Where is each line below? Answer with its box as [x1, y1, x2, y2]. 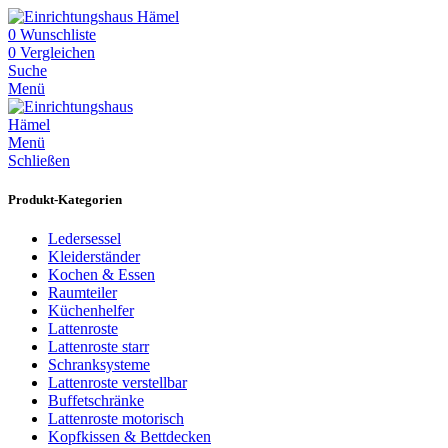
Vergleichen [20, 44, 95, 61]
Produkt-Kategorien [8, 192, 122, 208]
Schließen [8, 152, 70, 169]
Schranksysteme [48, 356, 150, 374]
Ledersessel [48, 230, 121, 248]
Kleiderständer [48, 248, 140, 266]
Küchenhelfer [48, 302, 134, 320]
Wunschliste [20, 26, 96, 43]
